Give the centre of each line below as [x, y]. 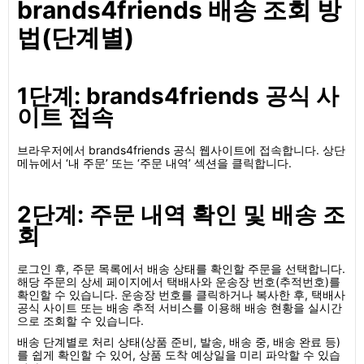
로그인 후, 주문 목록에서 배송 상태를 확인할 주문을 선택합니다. [181, 269]
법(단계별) [76, 37]
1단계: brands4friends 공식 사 [178, 96]
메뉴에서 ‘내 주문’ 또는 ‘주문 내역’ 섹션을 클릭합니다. [154, 163]
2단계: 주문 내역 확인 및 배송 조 [181, 214]
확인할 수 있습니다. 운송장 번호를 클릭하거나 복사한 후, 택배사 [181, 295]
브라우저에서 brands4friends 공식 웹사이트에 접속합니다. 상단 [181, 150]
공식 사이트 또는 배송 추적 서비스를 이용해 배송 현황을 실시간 [180, 308]
